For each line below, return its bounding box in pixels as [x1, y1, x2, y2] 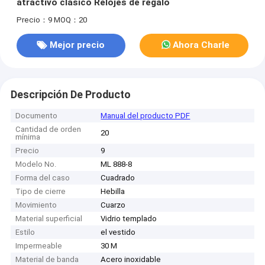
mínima [15, 132, 41, 142]
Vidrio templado [101, 214, 157, 224]
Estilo [15, 228, 35, 237]
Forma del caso [15, 173, 70, 183]
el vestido [101, 228, 136, 237]
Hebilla [101, 187, 125, 196]
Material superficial [15, 214, 83, 224]
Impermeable [15, 241, 63, 251]
